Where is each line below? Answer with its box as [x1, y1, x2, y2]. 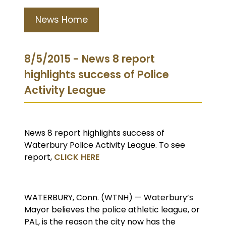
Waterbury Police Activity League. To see [24, 139, 185, 151]
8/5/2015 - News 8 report [24, 51, 155, 66]
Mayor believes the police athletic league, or [24, 203, 200, 215]
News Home [35, 13, 88, 26]
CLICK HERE [54, 151, 99, 163]
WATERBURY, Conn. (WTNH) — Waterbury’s [24, 191, 193, 203]
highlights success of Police [24, 67, 169, 82]
